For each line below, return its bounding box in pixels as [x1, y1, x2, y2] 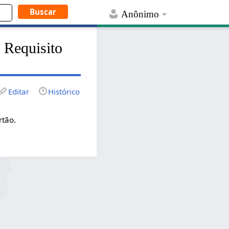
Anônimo [121, 9, 159, 20]
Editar [8, 86, 30, 97]
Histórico [48, 86, 80, 97]
